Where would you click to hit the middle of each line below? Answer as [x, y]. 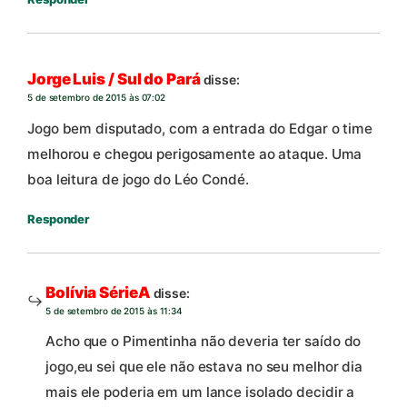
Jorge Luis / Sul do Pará [114, 79]
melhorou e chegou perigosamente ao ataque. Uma [195, 154]
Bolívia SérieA [98, 292]
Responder [59, 218]
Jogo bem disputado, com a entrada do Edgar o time [200, 128]
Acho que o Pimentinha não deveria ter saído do [203, 342]
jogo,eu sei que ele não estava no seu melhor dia [204, 367]
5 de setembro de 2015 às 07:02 [96, 98]
